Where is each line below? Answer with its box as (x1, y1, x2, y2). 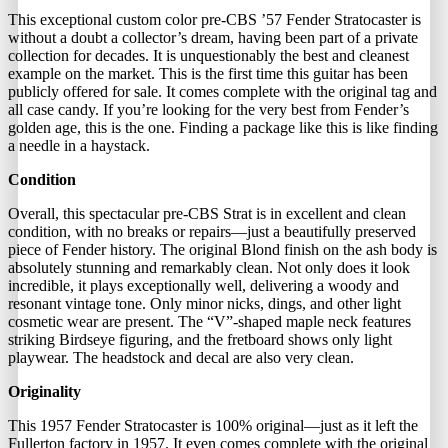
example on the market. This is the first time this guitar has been (8, 64, 408, 82)
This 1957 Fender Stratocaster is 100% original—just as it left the (8, 416, 418, 434)
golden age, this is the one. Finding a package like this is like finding (8, 118, 438, 136)
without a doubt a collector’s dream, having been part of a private (8, 28, 418, 46)
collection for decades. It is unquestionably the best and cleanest (8, 46, 409, 64)
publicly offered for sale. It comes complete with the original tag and (8, 82, 437, 100)
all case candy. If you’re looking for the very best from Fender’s (8, 100, 409, 118)
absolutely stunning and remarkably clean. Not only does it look (8, 258, 410, 276)
